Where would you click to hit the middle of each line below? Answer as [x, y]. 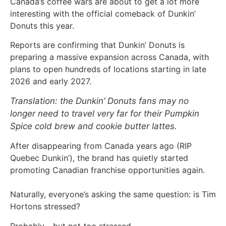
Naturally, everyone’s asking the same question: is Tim [113, 194]
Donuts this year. [42, 26]
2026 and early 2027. [52, 81]
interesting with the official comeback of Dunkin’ [103, 14]
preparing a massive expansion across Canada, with [109, 57]
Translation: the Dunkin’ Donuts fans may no [99, 101]
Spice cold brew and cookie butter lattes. [94, 126]
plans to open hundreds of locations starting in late [108, 69]
